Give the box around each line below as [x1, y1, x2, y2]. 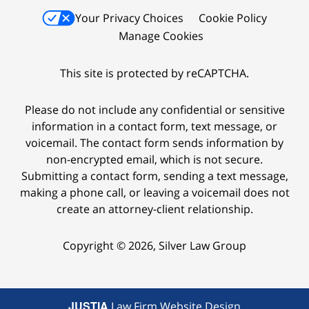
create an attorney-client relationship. [56, 201, 253, 217]
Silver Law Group [159, 237, 246, 253]
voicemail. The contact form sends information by [26, 134, 283, 150]
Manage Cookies [118, 28, 203, 44]
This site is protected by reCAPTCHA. [60, 65, 249, 81]
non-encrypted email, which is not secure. [46, 151, 263, 167]
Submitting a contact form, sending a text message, [21, 168, 288, 183]
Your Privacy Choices [75, 10, 183, 26]
